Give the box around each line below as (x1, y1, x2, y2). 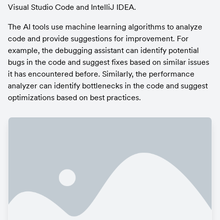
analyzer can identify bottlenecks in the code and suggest (8, 81, 208, 90)
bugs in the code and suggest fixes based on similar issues (8, 57, 209, 67)
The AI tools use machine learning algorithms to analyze (8, 22, 202, 31)
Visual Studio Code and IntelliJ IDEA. (8, 2, 136, 12)
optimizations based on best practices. (8, 92, 141, 102)
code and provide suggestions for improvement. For (8, 33, 189, 43)
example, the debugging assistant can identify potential (8, 45, 199, 55)
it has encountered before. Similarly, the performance (8, 69, 194, 79)
